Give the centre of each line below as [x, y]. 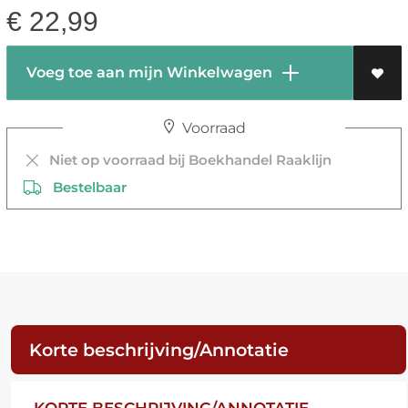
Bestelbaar [84, 187]
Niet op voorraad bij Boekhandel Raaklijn [186, 159]
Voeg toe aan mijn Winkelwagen [147, 72]
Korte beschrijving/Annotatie [158, 349]
